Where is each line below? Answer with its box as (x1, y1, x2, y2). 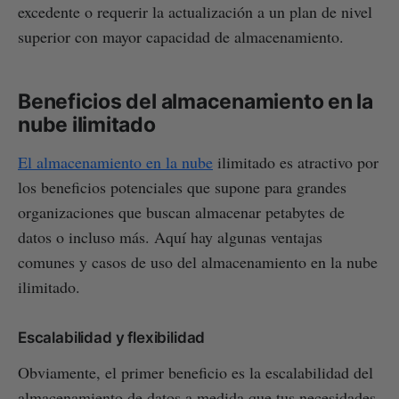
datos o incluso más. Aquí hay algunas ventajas (18, 225, 322, 248)
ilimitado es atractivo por (213, 151, 379, 173)
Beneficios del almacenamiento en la (18, 88, 373, 114)
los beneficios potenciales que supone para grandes (18, 175, 346, 198)
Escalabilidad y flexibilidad (18, 328, 206, 346)
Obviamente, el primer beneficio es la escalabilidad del (18, 361, 373, 383)
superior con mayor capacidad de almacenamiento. (18, 25, 344, 47)
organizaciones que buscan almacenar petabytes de (18, 200, 345, 223)
